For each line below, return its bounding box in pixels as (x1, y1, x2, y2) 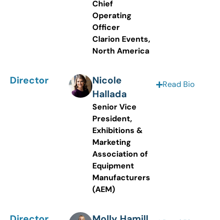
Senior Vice (92, 102, 137, 112)
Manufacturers (92, 172, 150, 183)
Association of (92, 149, 148, 159)
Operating (92, 10, 132, 21)
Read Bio (163, 79, 194, 89)
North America (92, 45, 149, 56)
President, (92, 113, 132, 124)
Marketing (92, 137, 131, 147)
